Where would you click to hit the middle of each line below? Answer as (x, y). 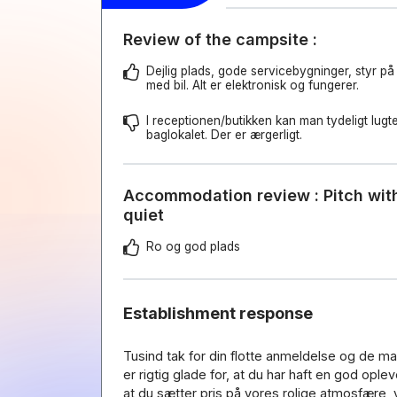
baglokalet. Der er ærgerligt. (224, 135)
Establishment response (218, 313)
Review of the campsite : (220, 39)
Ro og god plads (193, 246)
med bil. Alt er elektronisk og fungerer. (253, 85)
